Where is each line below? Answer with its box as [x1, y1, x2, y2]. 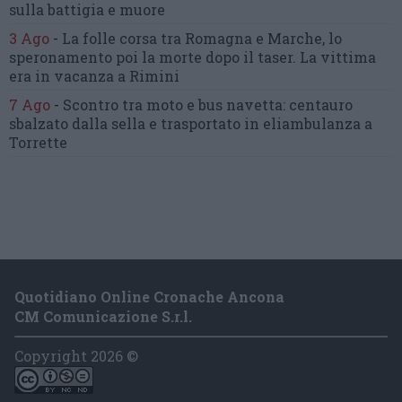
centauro [289, 94, 353, 114]
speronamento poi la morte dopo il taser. [9, 47, 300, 66]
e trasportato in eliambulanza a [149, 113, 372, 133]
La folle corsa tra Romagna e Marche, [62, 28, 328, 48]
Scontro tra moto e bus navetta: [63, 94, 289, 114]
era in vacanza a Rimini [9, 66, 179, 85]
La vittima [300, 47, 376, 66]
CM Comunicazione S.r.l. [14, 306, 192, 326]
